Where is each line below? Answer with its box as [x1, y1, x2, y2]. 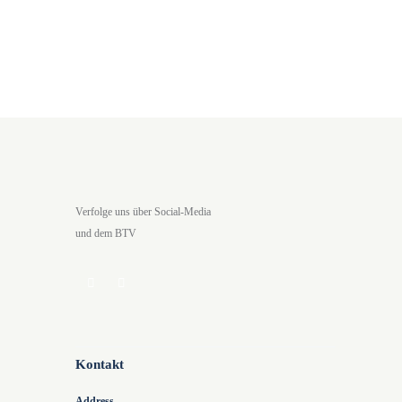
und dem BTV [75, 226, 136, 240]
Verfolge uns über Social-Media [75, 205, 211, 218]
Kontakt [75, 357, 124, 372]
